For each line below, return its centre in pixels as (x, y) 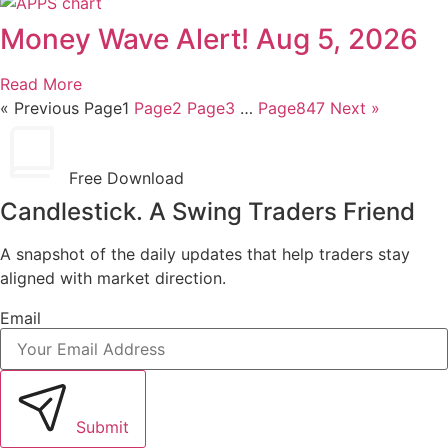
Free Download (126, 177)
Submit (102, 427)
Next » (355, 107)
